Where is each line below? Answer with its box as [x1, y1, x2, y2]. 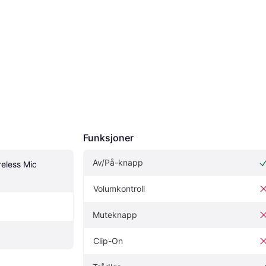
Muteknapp [93, 209, 137, 220]
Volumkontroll [93, 183, 145, 194]
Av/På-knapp [93, 157, 143, 167]
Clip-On [93, 235, 123, 246]
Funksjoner [83, 131, 134, 144]
